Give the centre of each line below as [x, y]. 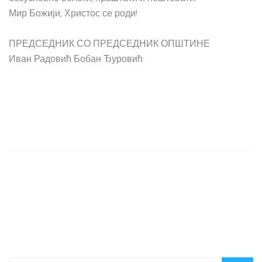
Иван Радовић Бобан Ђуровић [76, 60]
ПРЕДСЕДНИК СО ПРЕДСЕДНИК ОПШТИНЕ [109, 44]
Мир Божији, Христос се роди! [73, 14]
